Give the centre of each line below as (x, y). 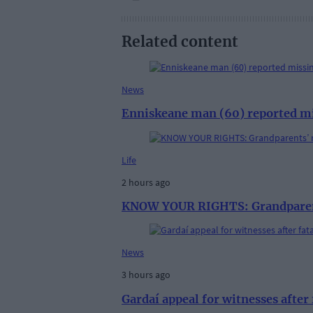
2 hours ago (146, 182)
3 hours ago (146, 275)
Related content (180, 42)
